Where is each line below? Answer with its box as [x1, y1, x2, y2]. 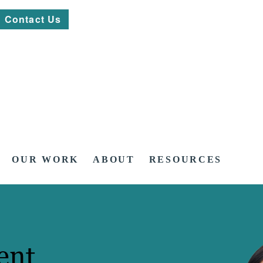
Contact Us [5, 12, 62, 26]
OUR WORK [12, 154, 79, 165]
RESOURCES [149, 154, 222, 165]
